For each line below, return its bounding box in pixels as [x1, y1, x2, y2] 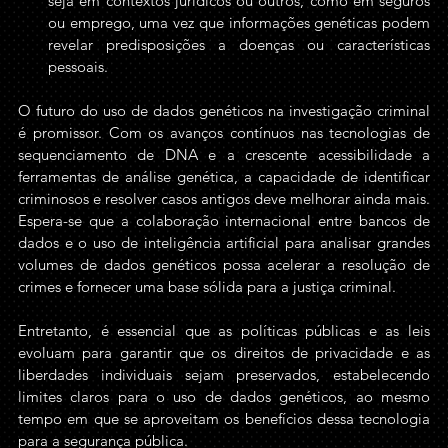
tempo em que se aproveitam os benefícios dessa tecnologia [18, 409, 430, 428]
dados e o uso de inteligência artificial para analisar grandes [18, 233, 430, 252]
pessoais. [48, 57, 108, 76]
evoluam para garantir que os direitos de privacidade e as [18, 343, 430, 362]
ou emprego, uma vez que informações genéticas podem [48, 13, 430, 32]
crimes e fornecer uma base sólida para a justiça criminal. [18, 277, 396, 296]
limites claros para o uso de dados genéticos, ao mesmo [18, 387, 430, 406]
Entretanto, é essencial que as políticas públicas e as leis [18, 321, 430, 340]
